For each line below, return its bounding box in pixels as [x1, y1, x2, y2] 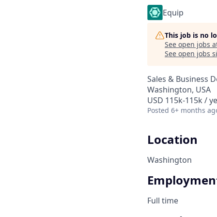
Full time [147, 195, 178, 206]
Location [147, 131, 198, 147]
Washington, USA [147, 84, 211, 95]
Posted [147, 106, 169, 115]
